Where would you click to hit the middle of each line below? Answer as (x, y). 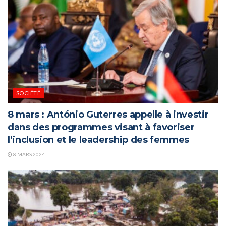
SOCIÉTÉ (29, 93)
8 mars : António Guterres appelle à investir (108, 114)
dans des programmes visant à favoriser (101, 127)
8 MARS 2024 (29, 154)
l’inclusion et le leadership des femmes (98, 139)
